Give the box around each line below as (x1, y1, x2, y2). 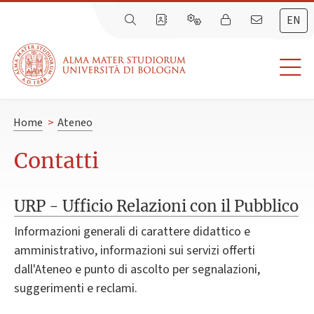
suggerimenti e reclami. (14, 280, 137, 298)
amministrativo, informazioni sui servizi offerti (14, 242, 255, 260)
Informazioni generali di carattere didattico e (14, 223, 250, 241)
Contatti (14, 147, 99, 175)
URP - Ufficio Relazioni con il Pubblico (14, 196, 299, 217)
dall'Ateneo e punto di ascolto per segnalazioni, (14, 261, 260, 279)
